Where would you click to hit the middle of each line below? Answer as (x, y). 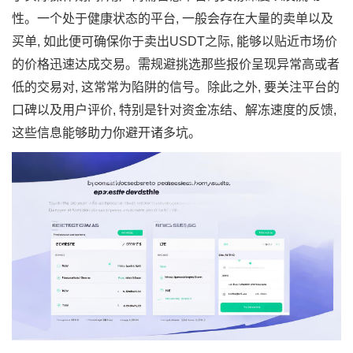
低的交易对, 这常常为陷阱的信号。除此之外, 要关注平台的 (176, 87)
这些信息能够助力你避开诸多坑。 (106, 133)
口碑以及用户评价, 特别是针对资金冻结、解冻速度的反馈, (174, 110)
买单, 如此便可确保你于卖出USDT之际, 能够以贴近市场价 (175, 41)
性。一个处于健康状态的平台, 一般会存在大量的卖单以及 (173, 19)
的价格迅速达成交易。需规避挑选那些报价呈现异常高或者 (176, 64)
